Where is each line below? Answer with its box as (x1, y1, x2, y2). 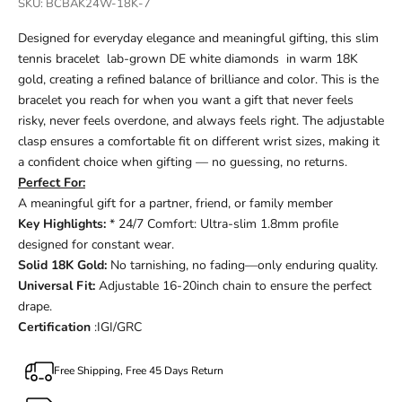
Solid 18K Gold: (18, 256, 107, 274)
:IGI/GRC (94, 318, 142, 336)
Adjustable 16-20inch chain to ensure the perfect (95, 276, 371, 294)
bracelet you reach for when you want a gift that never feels (18, 91, 354, 109)
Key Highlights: (18, 214, 106, 232)
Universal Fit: (18, 276, 95, 294)
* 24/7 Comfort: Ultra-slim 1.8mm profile (106, 214, 338, 232)
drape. (18, 297, 52, 315)
